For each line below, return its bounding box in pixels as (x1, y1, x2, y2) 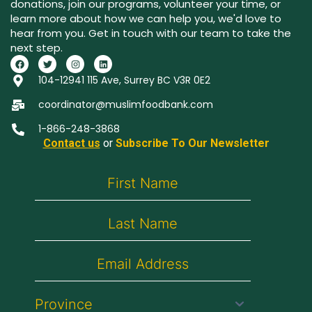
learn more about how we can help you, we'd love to (10, 11, 281, 26)
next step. (10, 40, 63, 56)
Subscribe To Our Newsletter (115, 136, 270, 150)
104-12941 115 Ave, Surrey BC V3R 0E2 (38, 73, 210, 88)
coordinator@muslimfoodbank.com (38, 97, 213, 112)
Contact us (42, 136, 100, 150)
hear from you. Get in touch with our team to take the (10, 26, 291, 41)
